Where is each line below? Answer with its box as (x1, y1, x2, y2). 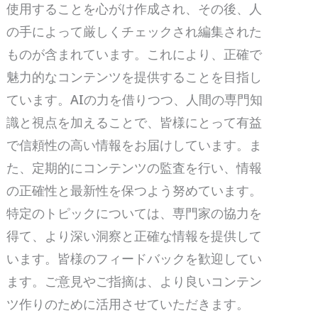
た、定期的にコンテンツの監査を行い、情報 (6, 158, 263, 176)
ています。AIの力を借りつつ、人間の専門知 (6, 90, 263, 108)
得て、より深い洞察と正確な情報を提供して (6, 226, 263, 244)
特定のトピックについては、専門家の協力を (6, 204, 263, 221)
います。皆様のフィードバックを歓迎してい (6, 249, 263, 267)
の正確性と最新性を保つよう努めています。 (6, 181, 263, 199)
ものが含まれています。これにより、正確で (6, 45, 263, 62)
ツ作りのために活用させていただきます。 (6, 295, 250, 312)
